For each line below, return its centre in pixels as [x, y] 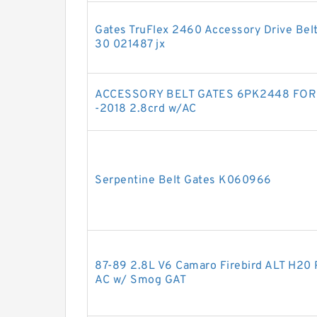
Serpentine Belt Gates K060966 [183, 181]
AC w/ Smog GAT [140, 281]
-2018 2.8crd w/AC [146, 109]
